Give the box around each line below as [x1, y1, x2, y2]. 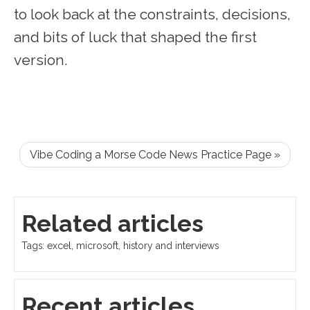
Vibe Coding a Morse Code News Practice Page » [30, 148, 280, 162]
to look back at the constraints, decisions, [14, 6, 291, 24]
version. [14, 51, 68, 69]
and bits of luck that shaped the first [14, 28, 257, 46]
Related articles [21, 210, 203, 238]
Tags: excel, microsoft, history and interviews [21, 240, 219, 252]
